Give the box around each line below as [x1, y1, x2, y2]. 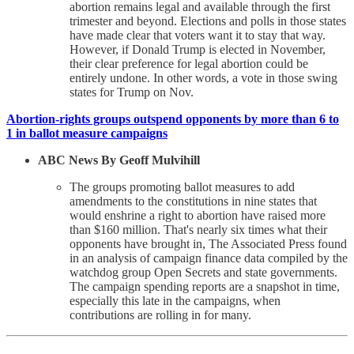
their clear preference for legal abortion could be [70, 57, 308, 71]
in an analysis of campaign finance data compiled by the [70, 251, 348, 265]
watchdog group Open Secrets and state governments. [70, 265, 337, 280]
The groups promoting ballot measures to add [70, 180, 295, 194]
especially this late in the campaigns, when [70, 294, 281, 308]
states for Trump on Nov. [70, 85, 194, 100]
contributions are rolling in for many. [70, 308, 251, 322]
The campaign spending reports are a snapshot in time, [70, 280, 340, 294]
